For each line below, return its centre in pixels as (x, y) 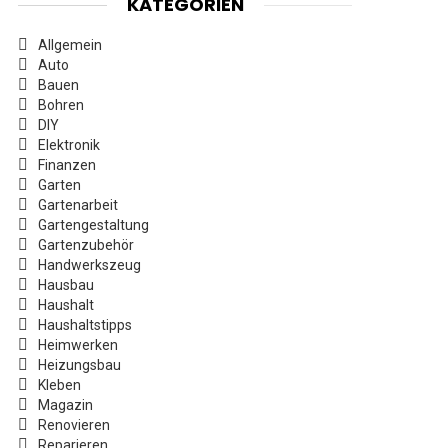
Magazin (65, 405)
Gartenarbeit (78, 205)
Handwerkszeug (89, 265)
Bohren (61, 105)
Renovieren (74, 425)
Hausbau (66, 285)
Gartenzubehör (86, 245)
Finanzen (67, 165)
